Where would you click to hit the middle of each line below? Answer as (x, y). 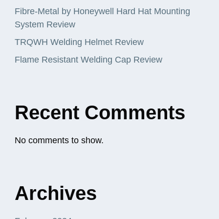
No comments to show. (59, 140)
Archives (56, 193)
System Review (45, 24)
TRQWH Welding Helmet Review (79, 42)
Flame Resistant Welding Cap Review (88, 59)
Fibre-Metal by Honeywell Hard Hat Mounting (102, 11)
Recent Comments (100, 112)
